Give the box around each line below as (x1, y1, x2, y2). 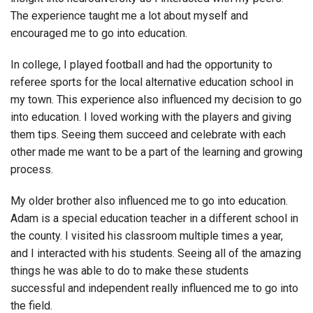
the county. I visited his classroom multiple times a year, (10, 228, 283, 242)
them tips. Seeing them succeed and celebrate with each (10, 127, 286, 141)
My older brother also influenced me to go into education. (10, 194, 288, 208)
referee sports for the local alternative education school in (10, 75, 293, 89)
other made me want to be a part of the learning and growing (10, 145, 303, 159)
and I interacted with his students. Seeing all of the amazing (10, 246, 301, 260)
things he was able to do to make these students (10, 263, 249, 277)
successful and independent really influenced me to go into (10, 281, 298, 295)
